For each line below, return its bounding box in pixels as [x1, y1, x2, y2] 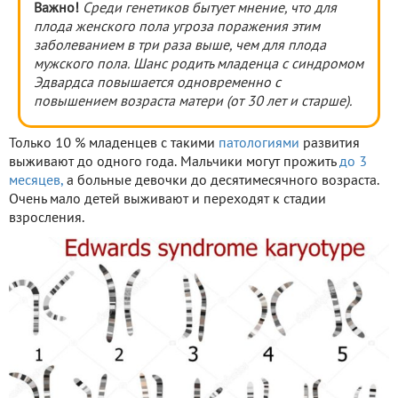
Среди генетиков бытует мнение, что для [83, 2, 337, 15]
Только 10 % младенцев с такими [9, 137, 219, 150]
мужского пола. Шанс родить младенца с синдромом [34, 58, 363, 71]
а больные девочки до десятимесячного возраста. [63, 174, 379, 187]
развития [299, 137, 360, 150]
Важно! [34, 2, 79, 15]
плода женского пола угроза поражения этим [34, 20, 320, 34]
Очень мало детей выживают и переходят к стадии [9, 193, 326, 206]
